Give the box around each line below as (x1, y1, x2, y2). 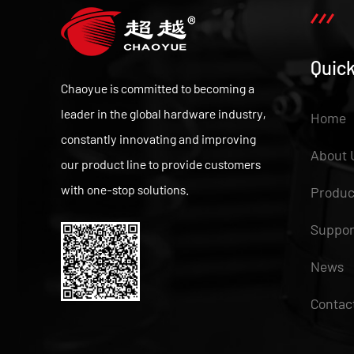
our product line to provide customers (61, 156, 261, 171)
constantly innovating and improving (61, 130, 256, 146)
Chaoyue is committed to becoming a (61, 80, 254, 96)
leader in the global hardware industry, (61, 105, 265, 121)
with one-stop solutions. (61, 181, 189, 197)
